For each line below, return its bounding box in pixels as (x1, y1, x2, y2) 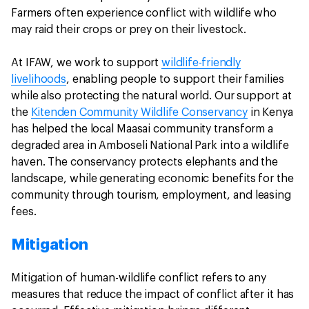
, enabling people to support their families (66, 74, 284, 86)
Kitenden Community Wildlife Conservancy (30, 107, 248, 119)
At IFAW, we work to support (11, 57, 162, 69)
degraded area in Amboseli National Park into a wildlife (11, 140, 289, 152)
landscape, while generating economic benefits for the (11, 173, 294, 185)
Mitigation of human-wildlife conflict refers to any (11, 272, 266, 284)
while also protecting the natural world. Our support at (11, 90, 292, 102)
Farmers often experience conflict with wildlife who (11, 8, 277, 19)
